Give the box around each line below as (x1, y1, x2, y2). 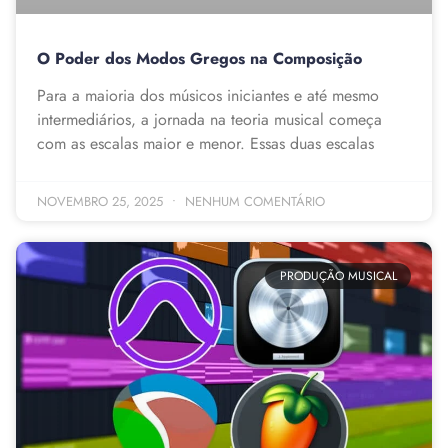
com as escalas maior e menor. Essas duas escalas (37, 131, 374, 155)
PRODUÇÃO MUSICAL (279, 266, 397, 285)
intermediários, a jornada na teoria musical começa (37, 107, 382, 131)
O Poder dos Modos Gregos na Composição (37, 46, 362, 70)
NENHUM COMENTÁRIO (181, 191, 325, 211)
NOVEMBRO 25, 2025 (37, 191, 167, 211)
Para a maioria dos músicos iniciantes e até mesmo (37, 83, 379, 107)
